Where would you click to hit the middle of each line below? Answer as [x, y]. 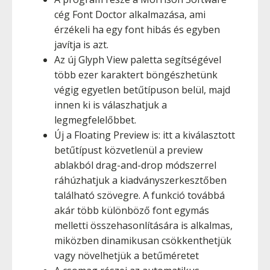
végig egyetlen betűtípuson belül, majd [142, 90]
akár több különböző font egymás [132, 210]
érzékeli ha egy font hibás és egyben [137, 30]
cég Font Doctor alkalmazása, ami [130, 14]
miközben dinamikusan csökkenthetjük [143, 240]
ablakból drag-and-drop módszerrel [135, 165]
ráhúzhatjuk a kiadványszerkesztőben [140, 180]
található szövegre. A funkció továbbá [140, 195]
